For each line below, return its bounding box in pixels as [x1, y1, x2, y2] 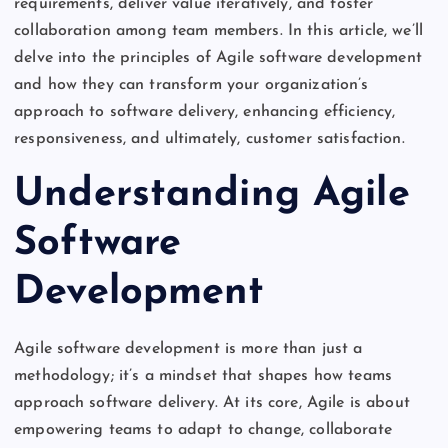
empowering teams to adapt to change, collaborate [14, 421, 392, 438]
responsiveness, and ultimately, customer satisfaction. [14, 131, 405, 148]
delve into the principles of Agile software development [14, 50, 422, 67]
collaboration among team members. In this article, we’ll [14, 23, 423, 40]
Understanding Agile [14, 174, 410, 215]
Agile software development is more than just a [14, 340, 363, 357]
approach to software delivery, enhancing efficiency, [14, 104, 396, 121]
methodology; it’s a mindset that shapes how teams [14, 367, 392, 384]
